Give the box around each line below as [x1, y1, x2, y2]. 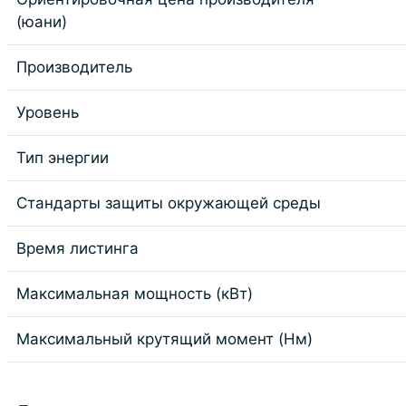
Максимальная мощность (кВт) [16, 285, 253, 303]
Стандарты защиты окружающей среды [16, 194, 321, 212]
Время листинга [16, 239, 139, 257]
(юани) [16, 13, 67, 31]
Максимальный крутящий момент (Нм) [16, 330, 313, 348]
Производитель [16, 58, 132, 76]
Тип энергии [16, 149, 109, 167]
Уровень [16, 103, 79, 121]
